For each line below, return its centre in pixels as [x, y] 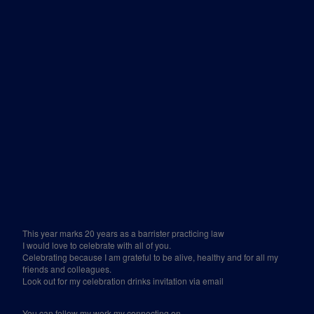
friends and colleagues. [67, 269]
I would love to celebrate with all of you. [97, 245]
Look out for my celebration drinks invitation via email [123, 281]
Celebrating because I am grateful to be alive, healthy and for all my [151, 257]
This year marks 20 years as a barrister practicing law [124, 233]
